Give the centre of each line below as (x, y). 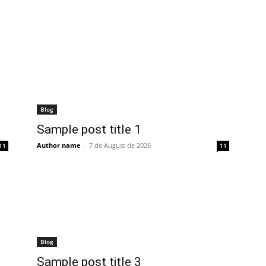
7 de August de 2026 (120, 145)
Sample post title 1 (89, 129)
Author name (59, 145)
